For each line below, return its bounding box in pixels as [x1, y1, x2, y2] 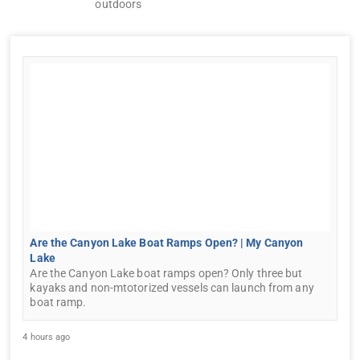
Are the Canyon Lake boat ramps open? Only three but [30, 267, 303, 280]
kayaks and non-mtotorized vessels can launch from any [30, 281, 314, 295]
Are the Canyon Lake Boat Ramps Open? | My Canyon [30, 236, 304, 250]
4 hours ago [22, 332, 71, 343]
